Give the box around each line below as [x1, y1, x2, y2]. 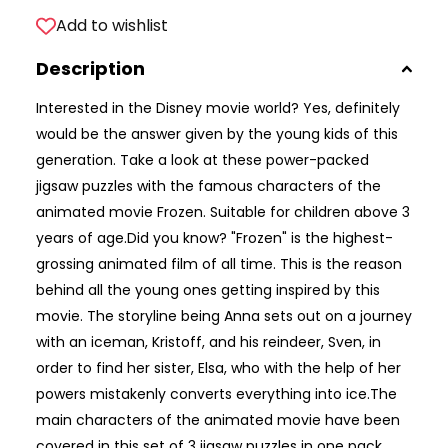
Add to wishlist [56, 14, 168, 38]
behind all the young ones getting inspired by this [36, 280, 380, 301]
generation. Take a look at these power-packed [36, 150, 369, 171]
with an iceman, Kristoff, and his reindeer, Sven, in [36, 332, 381, 353]
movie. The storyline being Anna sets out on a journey [36, 306, 412, 327]
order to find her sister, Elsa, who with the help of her [36, 358, 401, 379]
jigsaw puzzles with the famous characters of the [36, 176, 381, 197]
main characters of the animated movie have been [36, 410, 400, 431]
